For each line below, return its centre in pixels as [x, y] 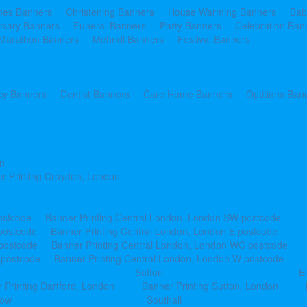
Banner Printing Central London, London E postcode [164, 231]
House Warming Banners [222, 12]
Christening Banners [110, 12]
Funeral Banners [110, 25]
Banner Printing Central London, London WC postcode [170, 245]
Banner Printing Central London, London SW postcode [163, 217]
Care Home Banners [188, 94]
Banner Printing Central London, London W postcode [169, 258]
